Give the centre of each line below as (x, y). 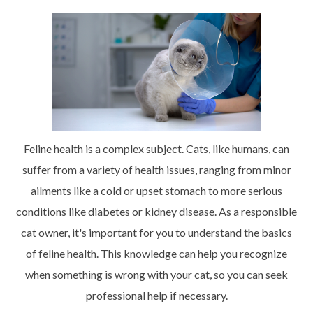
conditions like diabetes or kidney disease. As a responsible (156, 211)
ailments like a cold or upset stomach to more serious (156, 190)
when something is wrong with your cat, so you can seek (156, 274)
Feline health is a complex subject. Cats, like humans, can (156, 148)
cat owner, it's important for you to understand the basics (156, 232)
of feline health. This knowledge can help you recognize (156, 253)
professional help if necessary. (156, 295)
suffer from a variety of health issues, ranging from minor (156, 169)
